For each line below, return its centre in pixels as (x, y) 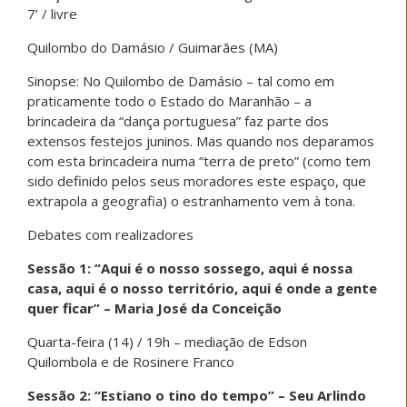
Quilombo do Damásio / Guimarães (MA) (153, 47)
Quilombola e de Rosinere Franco (131, 361)
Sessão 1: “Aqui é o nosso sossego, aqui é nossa (190, 268)
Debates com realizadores (110, 234)
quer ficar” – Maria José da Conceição (154, 308)
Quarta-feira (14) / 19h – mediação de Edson (167, 341)
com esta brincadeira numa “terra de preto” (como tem (199, 160)
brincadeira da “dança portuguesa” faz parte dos (178, 120)
